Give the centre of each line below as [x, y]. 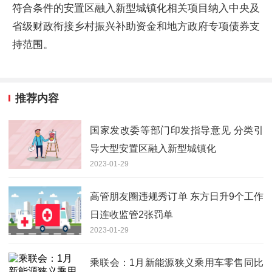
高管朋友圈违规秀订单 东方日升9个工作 [177, 197]
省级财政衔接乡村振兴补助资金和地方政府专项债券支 [136, 26]
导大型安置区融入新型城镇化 [153, 149]
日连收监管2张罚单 [131, 215]
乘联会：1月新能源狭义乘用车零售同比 [177, 263]
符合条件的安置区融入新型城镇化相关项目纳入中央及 [136, 8]
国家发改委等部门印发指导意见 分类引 [177, 131]
